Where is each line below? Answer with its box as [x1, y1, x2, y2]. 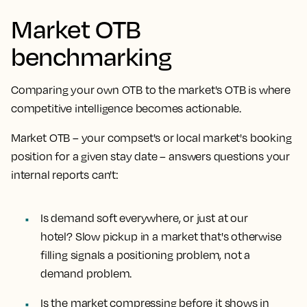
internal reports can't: [11, 168, 119, 182]
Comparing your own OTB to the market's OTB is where [11, 83, 291, 97]
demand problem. [40, 267, 132, 280]
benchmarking [11, 40, 172, 71]
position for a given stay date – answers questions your [11, 149, 291, 163]
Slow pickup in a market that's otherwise [72, 230, 282, 243]
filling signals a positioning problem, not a [40, 248, 251, 262]
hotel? [40, 230, 73, 243]
